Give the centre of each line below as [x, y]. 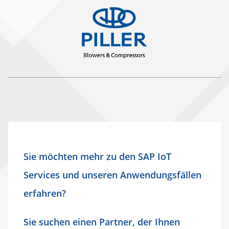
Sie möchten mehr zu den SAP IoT [97, 157]
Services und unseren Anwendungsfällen [112, 175]
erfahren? [45, 193]
